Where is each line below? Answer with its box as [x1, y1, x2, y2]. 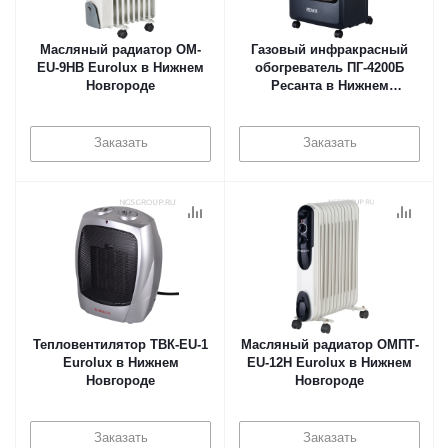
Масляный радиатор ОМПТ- [240, 337, 419, 352]
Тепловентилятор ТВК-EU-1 [33, 337, 208, 352]
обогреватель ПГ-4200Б [255, 60, 404, 75]
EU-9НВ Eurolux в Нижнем [37, 60, 204, 75]
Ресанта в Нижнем [270, 78, 389, 93]
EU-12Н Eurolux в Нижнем [247, 355, 412, 370]
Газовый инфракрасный [251, 42, 408, 57]
